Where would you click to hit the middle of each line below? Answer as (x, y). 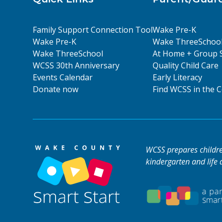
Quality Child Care (186, 66)
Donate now (55, 89)
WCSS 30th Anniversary (76, 66)
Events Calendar (62, 78)
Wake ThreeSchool (68, 54)
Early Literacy (178, 78)
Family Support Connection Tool (92, 30)
